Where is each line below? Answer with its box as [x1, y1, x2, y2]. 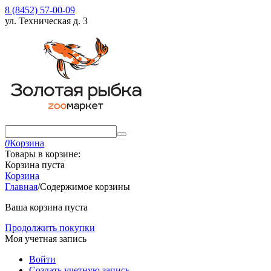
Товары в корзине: [5, 149, 80, 159]
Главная [5, 181, 38, 192]
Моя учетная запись [5, 233, 87, 244]
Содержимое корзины [40, 181, 130, 192]
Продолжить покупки [5, 223, 95, 233]
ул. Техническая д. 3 [5, 16, 88, 26]
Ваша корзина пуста [5, 202, 88, 212]
